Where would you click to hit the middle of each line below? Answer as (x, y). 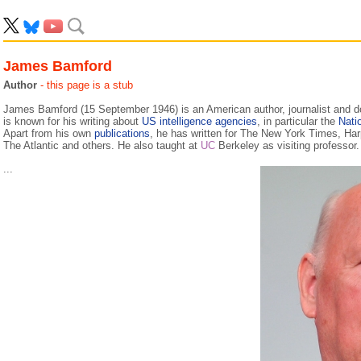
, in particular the (298, 121)
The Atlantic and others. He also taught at (102, 145)
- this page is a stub (87, 85)
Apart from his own (49, 133)
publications (122, 133)
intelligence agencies (208, 121)
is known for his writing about (73, 121)
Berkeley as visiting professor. (287, 145)
